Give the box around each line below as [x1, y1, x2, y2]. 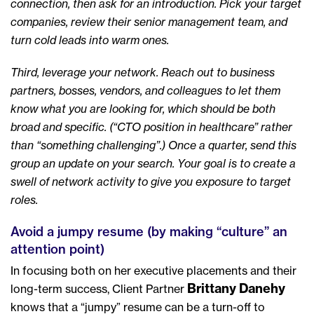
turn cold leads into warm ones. [11, 33, 169, 47]
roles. [11, 193, 38, 207]
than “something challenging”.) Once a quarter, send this [11, 138, 296, 152]
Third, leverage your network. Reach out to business [11, 65, 275, 79]
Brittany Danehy [187, 280, 285, 296]
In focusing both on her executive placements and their [11, 264, 296, 278]
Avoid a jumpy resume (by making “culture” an [11, 224, 287, 240]
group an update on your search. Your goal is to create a [11, 156, 296, 170]
